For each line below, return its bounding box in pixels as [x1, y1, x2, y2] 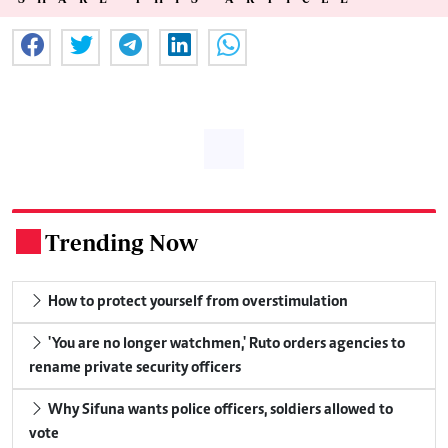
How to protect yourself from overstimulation [45, 293, 348, 310]
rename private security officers [29, 359, 241, 376]
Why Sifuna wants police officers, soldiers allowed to [45, 401, 393, 418]
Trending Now [45, 228, 198, 256]
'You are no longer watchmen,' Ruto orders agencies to [45, 335, 405, 352]
